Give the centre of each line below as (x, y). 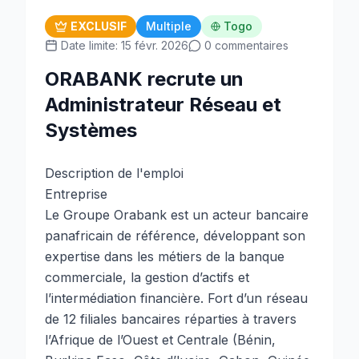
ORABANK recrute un (144, 79)
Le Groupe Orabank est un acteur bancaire (177, 215)
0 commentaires (246, 45)
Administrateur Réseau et (163, 105)
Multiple (169, 26)
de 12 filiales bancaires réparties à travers (171, 319)
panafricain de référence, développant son (175, 236)
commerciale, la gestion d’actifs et (147, 277)
